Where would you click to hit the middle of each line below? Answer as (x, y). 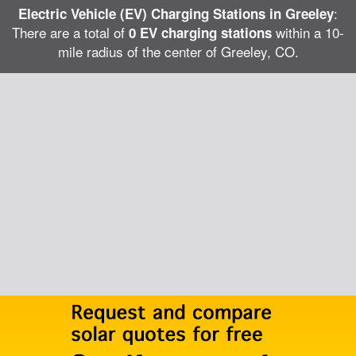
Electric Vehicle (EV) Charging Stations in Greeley (176, 14)
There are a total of (70, 32)
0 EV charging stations (200, 33)
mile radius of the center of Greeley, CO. (178, 51)
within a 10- (308, 32)
